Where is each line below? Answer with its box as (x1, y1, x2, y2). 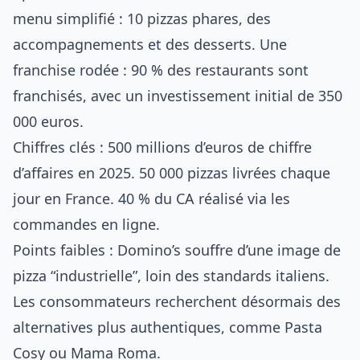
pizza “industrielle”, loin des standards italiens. (13, 266, 329, 285)
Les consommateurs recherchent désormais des (13, 292, 341, 311)
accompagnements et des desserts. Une (13, 35, 287, 54)
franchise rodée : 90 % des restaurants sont (13, 60, 309, 80)
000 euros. (13, 112, 84, 131)
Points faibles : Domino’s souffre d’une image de (13, 240, 341, 260)
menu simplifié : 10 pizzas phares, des (13, 9, 271, 28)
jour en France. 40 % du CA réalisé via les (13, 189, 290, 208)
